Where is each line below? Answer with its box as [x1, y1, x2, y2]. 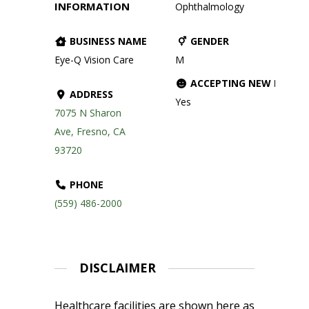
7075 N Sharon [54, 106, 121, 119]
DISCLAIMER [79, 259, 156, 277]
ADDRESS [67, 87, 113, 101]
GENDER [188, 34, 229, 48]
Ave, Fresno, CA [54, 124, 126, 138]
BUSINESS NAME [67, 34, 147, 48]
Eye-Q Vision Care [54, 52, 134, 66]
